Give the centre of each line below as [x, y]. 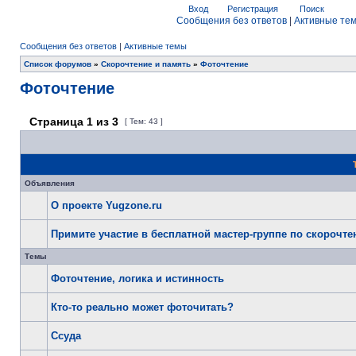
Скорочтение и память [146, 64]
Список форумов [58, 64]
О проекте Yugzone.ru [106, 205]
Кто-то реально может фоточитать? [142, 307]
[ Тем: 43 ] [144, 121]
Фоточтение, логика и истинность [137, 279]
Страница [56, 122]
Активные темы [155, 46]
